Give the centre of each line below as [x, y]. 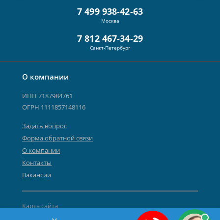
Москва [110, 21]
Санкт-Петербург [110, 48]
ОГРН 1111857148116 [54, 107]
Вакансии [37, 175]
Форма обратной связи [57, 138]
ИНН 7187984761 [47, 96]
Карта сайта [40, 206]
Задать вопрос [44, 126]
